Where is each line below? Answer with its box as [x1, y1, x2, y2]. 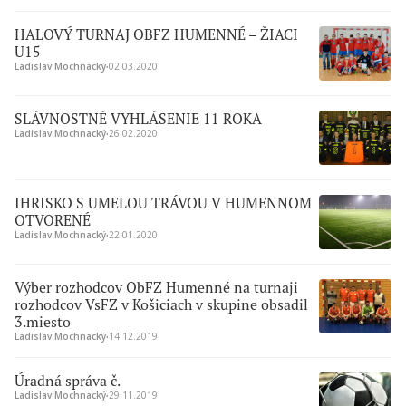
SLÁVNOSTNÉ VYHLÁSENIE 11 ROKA [14, 110, 262, 128]
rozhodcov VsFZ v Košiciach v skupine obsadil [14, 295, 308, 314]
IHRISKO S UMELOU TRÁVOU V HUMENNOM [14, 194, 312, 212]
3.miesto [14, 313, 71, 331]
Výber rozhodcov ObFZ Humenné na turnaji [14, 278, 298, 296]
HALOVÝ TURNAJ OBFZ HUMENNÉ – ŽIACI [14, 25, 298, 43]
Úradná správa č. [14, 372, 121, 390]
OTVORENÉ [14, 211, 91, 229]
